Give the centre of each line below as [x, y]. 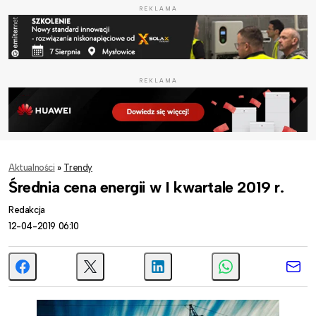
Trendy [78, 167]
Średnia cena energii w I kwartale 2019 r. [146, 187]
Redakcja [27, 209]
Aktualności [32, 167]
